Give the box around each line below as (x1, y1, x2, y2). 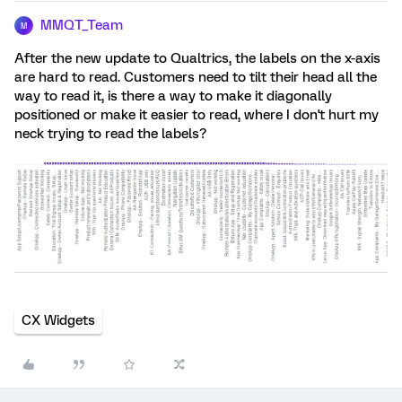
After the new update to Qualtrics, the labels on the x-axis (14, 50, 380, 66)
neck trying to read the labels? (14, 126, 206, 142)
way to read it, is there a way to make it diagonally (14, 88, 332, 104)
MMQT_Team (40, 17, 123, 33)
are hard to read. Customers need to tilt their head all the (14, 69, 377, 85)
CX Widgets (22, 312, 95, 329)
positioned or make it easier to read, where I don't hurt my (14, 107, 379, 123)
